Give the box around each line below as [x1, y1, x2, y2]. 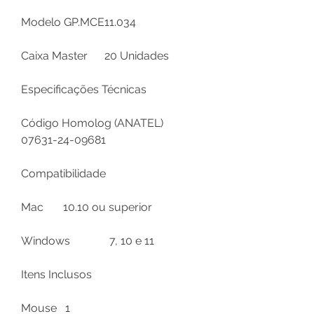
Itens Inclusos [21, 267, 92, 281]
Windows [21, 233, 70, 247]
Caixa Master [21, 48, 88, 62]
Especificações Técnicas [21, 82, 146, 96]
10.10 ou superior [63, 200, 152, 214]
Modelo [21, 15, 61, 29]
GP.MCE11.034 [64, 15, 136, 29]
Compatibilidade [21, 166, 106, 180]
